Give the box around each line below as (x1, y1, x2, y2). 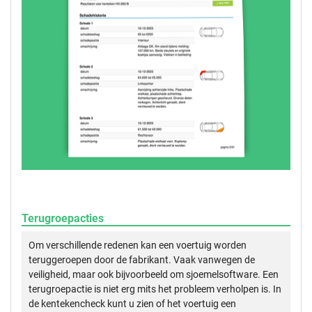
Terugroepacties (22, 212, 104, 226)
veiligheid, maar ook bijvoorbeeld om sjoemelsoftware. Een (29, 269, 279, 281)
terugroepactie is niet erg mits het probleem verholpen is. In (29, 283, 281, 295)
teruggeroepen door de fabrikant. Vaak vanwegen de (29, 254, 255, 266)
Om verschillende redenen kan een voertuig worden (29, 240, 247, 251)
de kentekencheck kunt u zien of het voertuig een (29, 298, 236, 310)
